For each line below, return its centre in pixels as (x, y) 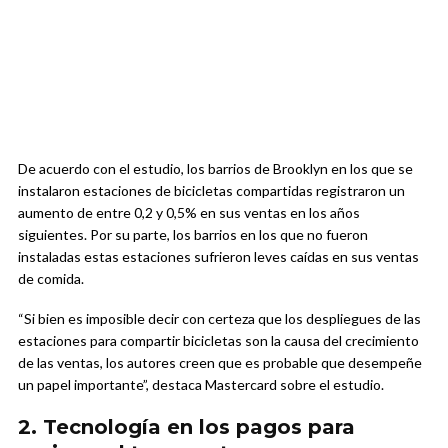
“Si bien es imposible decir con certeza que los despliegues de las (219, 319)
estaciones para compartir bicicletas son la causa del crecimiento (218, 341)
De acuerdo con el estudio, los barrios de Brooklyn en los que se (215, 169)
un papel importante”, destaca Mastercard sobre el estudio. (201, 385)
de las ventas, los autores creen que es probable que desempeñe (220, 363)
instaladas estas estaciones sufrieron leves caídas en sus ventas (218, 257)
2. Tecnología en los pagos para (186, 427)
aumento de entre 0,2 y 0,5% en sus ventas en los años (189, 213)
